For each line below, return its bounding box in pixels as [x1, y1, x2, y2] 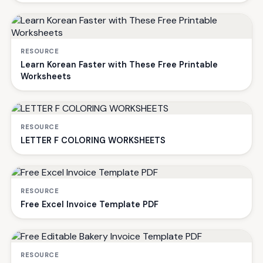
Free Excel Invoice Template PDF [21, 198, 159, 210]
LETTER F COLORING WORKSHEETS [21, 134, 166, 146]
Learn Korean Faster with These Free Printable [21, 59, 218, 70]
